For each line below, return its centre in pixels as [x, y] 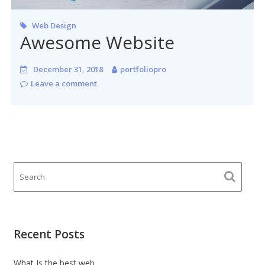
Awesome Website [98, 42]
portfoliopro [143, 69]
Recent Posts [49, 234]
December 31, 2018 [68, 69]
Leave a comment [64, 83]
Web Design [54, 25]
